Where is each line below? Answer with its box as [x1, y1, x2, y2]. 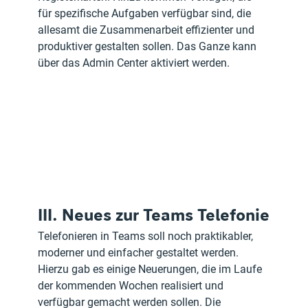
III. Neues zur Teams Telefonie [38, 203, 270, 226]
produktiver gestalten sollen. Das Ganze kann [38, 39, 260, 53]
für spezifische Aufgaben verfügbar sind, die [38, 6, 254, 20]
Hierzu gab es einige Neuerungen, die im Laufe [38, 263, 265, 276]
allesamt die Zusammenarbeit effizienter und [38, 23, 258, 36]
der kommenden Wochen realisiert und [38, 279, 227, 293]
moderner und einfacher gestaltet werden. [38, 246, 242, 260]
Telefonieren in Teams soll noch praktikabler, [38, 230, 256, 243]
